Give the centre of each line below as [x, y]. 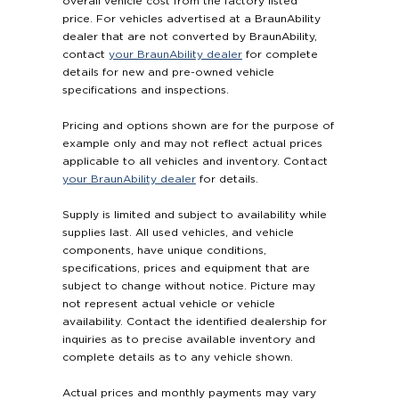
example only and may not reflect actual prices [192, 144]
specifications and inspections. [145, 90]
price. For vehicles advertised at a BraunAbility [191, 19]
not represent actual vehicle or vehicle [168, 304]
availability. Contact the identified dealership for [194, 322]
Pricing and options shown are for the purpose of [198, 126]
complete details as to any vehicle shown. [177, 358]
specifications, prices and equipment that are [186, 269]
